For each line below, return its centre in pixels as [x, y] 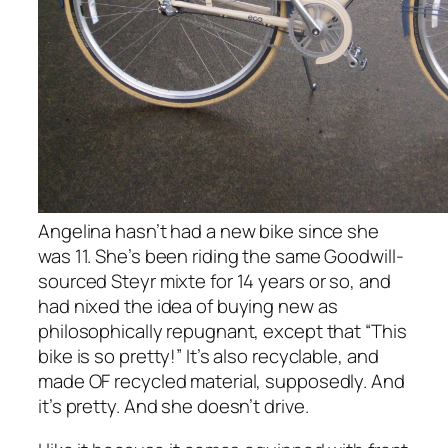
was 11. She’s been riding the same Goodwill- [221, 256]
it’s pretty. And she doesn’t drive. [173, 406]
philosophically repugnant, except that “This [222, 331]
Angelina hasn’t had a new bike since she [208, 231]
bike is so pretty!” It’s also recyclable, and [208, 356]
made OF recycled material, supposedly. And [221, 381]
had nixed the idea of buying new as [188, 306]
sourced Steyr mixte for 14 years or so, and [214, 281]
